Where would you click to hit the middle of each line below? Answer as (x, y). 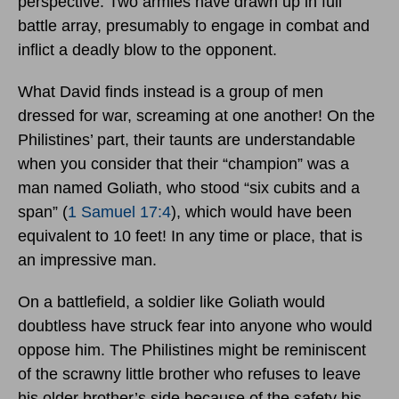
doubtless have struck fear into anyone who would (195, 326)
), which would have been (261, 212)
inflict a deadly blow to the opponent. (147, 50)
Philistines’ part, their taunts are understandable (187, 140)
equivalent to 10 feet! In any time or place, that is (190, 236)
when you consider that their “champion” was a (183, 164)
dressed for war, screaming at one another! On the (196, 116)
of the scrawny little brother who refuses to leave (189, 375)
